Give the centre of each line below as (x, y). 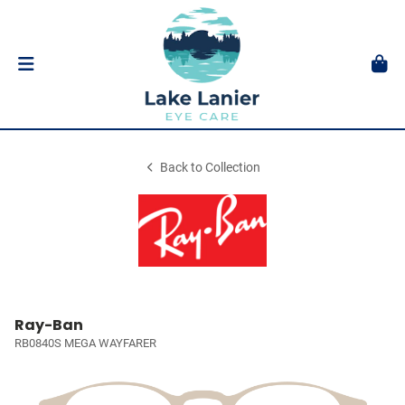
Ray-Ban (49, 325)
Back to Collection (211, 168)
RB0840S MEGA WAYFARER (85, 343)
